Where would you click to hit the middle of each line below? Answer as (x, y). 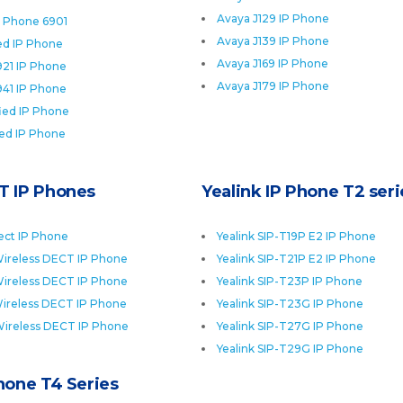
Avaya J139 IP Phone (273, 41)
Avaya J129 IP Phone (273, 18)
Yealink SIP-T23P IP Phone (290, 281)
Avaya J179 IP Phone (273, 86)
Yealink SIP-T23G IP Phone (290, 304)
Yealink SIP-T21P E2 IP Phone (296, 259)
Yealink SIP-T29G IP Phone (290, 349)
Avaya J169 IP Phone (273, 63)
